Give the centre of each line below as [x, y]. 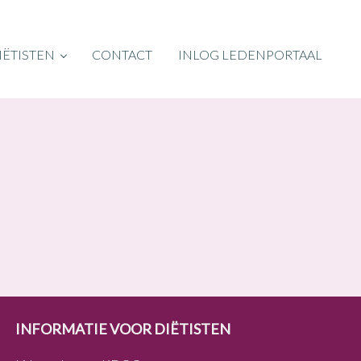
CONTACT [122, 54]
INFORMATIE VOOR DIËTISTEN [123, 329]
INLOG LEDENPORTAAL [250, 54]
